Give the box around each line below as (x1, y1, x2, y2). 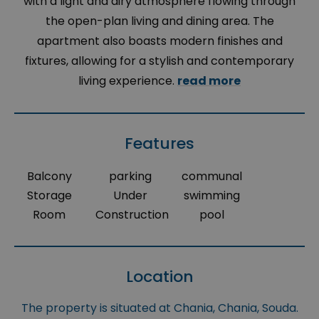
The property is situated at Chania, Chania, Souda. (21, 300, 298, 317)
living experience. (78, 73, 177, 90)
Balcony (26, 168, 72, 185)
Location (125, 266, 194, 288)
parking (109, 168, 152, 185)
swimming (183, 187, 240, 204)
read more (177, 73, 241, 90)
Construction (95, 206, 169, 224)
